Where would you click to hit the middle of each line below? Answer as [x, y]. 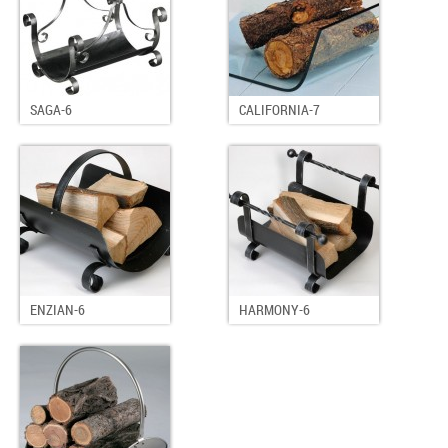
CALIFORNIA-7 [279, 109]
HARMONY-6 [274, 309]
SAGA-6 [51, 109]
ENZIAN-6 [57, 309]
